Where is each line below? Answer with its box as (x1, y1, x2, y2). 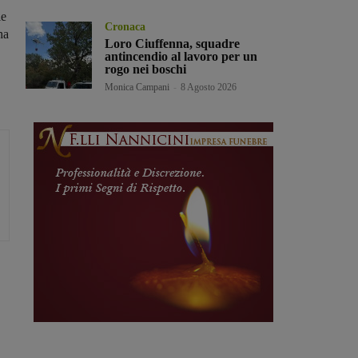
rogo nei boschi (105, 62, 187, 77)
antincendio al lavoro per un (105, 50, 258, 64)
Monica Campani (105, 82, 170, 93)
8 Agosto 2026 (181, 82, 237, 93)
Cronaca (105, 21, 146, 34)
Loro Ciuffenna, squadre (105, 37, 241, 51)
